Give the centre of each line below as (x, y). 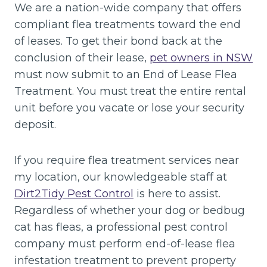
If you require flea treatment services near (127, 160)
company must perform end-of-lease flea (125, 243)
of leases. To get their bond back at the (118, 41)
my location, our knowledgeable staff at (121, 177)
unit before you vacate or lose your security (129, 108)
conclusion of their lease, (82, 58)
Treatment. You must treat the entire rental (130, 91)
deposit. (35, 124)
